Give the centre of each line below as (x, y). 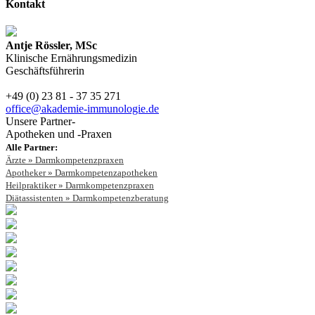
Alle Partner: (32, 147)
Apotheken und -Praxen (59, 134)
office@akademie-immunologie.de (82, 108)
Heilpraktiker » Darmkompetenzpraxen (80, 185)
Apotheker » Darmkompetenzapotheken (82, 172)
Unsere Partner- (40, 121)
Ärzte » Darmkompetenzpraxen (65, 160)
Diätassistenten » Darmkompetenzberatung (87, 198)
